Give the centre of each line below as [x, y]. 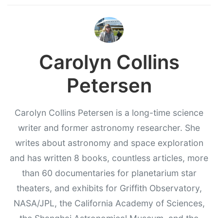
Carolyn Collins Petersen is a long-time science [109, 112]
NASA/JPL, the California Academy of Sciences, [109, 203]
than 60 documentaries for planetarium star [109, 173]
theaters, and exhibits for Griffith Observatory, [109, 188]
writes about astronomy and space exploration [109, 143]
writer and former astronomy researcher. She [109, 127]
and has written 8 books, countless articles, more [109, 158]
